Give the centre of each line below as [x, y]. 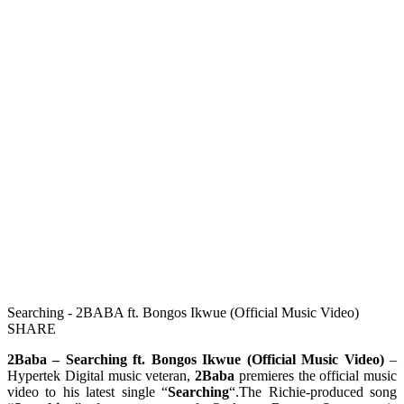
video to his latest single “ [88, 391]
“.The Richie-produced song [313, 391]
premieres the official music [316, 375]
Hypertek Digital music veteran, [101, 375]
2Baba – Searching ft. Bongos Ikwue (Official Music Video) [196, 359]
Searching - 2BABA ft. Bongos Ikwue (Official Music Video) [183, 312]
